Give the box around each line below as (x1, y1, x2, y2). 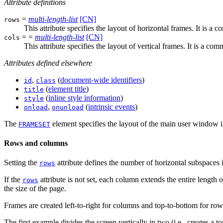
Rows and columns (4, 139, 68, 148)
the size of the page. (4, 184, 66, 193)
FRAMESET (18, 120, 50, 128)
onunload (52, 103, 84, 111)
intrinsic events (88, 102, 135, 111)
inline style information (48, 93, 120, 102)
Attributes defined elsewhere (4, 58, 92, 67)
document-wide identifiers (60, 75, 142, 84)
